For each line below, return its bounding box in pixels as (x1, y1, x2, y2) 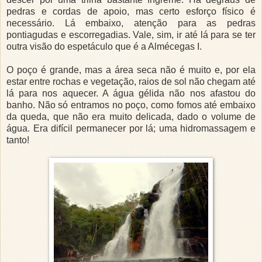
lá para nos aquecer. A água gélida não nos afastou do (6, 88, 256, 99)
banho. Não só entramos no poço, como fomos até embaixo (6, 100, 256, 111)
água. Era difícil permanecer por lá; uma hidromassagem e (6, 123, 256, 134)
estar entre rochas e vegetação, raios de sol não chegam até (6, 77, 256, 87)
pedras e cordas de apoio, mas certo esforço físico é (6, 6, 256, 17)
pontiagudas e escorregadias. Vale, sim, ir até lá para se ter (6, 30, 256, 40)
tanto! (6, 135, 32, 146)
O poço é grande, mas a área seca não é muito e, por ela (6, 65, 256, 75)
